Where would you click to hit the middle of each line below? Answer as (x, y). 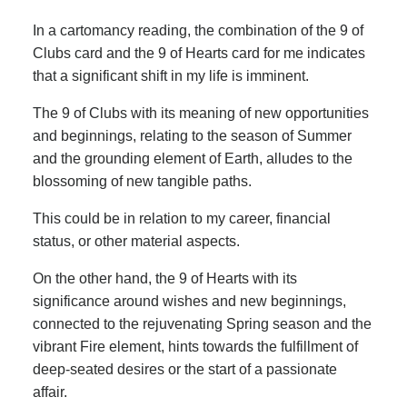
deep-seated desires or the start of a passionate (185, 369)
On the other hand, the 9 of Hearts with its (165, 278)
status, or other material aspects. (136, 241)
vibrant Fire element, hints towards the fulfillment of (195, 346)
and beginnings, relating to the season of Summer (192, 135)
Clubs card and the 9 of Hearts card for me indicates (199, 53)
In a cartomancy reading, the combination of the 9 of (198, 30)
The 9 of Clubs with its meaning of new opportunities (201, 113)
